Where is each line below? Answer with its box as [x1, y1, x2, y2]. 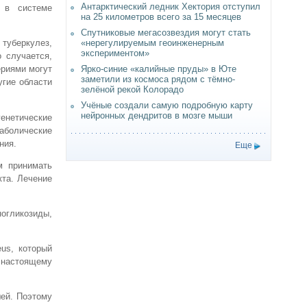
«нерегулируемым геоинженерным [81, 38, 224, 48]
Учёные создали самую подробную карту [81, 100, 253, 110]
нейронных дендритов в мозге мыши [81, 110, 232, 121]
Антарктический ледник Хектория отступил [81, 1, 260, 12]
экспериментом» [81, 48, 149, 58]
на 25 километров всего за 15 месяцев [81, 12, 241, 22]
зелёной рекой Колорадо [81, 84, 184, 95]
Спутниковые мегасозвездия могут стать [81, 27, 251, 38]
